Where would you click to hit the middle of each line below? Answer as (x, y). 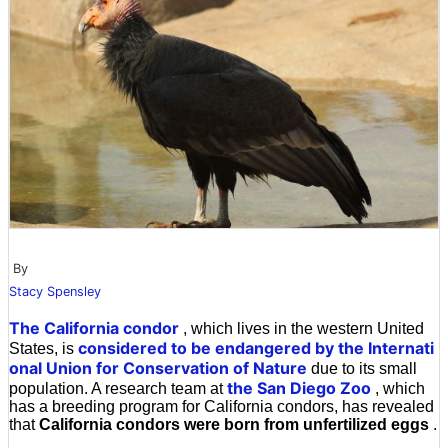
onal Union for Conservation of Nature (158, 367)
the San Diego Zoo (299, 387)
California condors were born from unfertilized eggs (234, 424)
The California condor (94, 327)
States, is (43, 348)
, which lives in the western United (301, 328)
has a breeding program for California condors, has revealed (221, 406)
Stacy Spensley (55, 291)
